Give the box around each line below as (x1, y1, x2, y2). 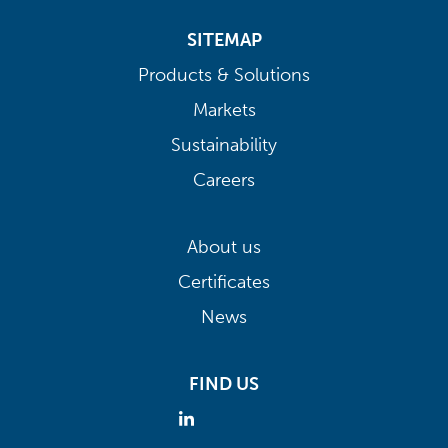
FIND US (189, 372, 259, 395)
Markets (192, 98, 256, 121)
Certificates (178, 270, 270, 293)
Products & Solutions (138, 63, 310, 86)
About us (187, 235, 261, 258)
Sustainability (171, 133, 277, 156)
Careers (193, 168, 255, 191)
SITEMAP (186, 28, 262, 51)
